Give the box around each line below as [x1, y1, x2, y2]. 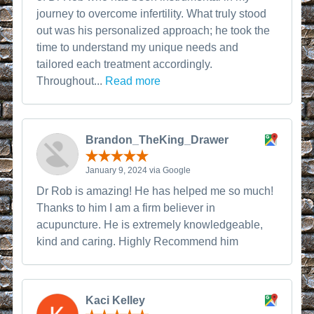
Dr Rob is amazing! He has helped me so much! [36, 184, 274, 197]
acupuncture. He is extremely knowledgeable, [36, 218, 264, 231]
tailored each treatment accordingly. [36, 58, 213, 70]
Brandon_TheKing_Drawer [86, 134, 229, 146]
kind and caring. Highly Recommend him [36, 235, 239, 247]
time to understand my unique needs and [36, 41, 239, 53]
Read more [105, 75, 161, 87]
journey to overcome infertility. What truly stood [36, 8, 267, 20]
